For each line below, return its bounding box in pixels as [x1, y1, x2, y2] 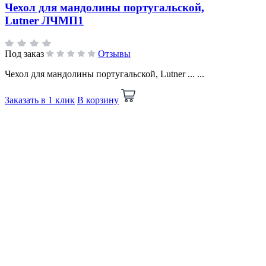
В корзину [77, 95, 119, 106]
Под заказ [5, 49, 44, 59]
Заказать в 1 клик [5, 95, 75, 106]
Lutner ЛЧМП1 [5, 14, 84, 27]
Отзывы [98, 49, 131, 59]
